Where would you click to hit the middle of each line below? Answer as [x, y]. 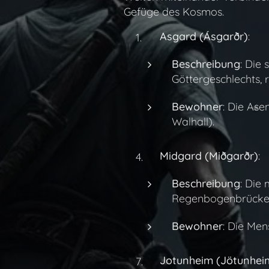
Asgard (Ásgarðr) [204, 36]
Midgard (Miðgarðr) [209, 156]
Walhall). [193, 122]
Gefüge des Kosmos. [174, 12]
